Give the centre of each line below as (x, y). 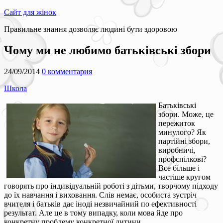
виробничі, (177, 150)
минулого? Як (182, 132)
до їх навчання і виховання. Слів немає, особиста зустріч (100, 195)
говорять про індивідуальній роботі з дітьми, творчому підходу (111, 186)
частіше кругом (184, 177)
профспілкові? (182, 159)
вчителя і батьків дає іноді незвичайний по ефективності (100, 204)
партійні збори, (184, 141)
